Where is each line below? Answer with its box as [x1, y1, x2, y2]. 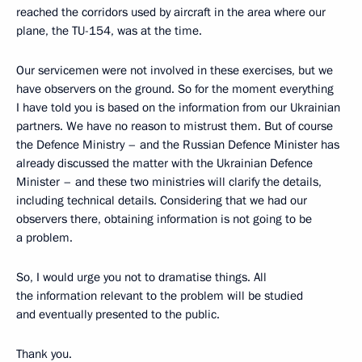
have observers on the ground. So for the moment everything [16, 81, 334, 97]
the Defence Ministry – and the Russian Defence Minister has [16, 137, 339, 153]
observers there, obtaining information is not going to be [16, 211, 312, 227]
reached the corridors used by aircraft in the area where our [16, 4, 326, 20]
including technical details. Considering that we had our [16, 192, 307, 208]
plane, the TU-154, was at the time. [16, 23, 202, 39]
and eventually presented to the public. [16, 306, 220, 322]
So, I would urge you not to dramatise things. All [16, 269, 267, 285]
